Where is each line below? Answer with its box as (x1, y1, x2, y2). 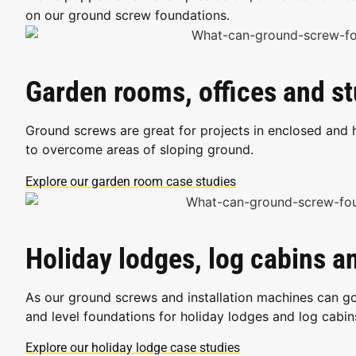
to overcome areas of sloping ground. (25, 141, 253, 158)
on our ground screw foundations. (25, 6, 230, 23)
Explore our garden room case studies (25, 173, 236, 189)
